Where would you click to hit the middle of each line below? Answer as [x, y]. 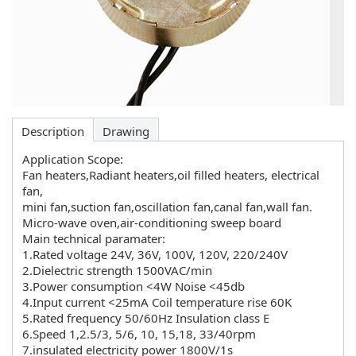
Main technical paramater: [94, 238]
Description [53, 131]
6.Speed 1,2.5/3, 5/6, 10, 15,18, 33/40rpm [139, 334]
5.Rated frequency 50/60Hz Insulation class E [146, 318]
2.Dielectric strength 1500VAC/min [117, 270]
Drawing [126, 131]
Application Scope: [73, 159]
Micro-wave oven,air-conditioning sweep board [152, 222]
